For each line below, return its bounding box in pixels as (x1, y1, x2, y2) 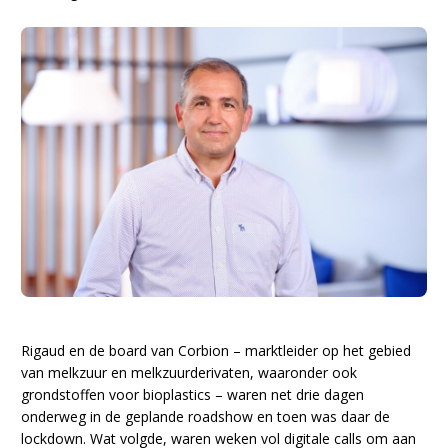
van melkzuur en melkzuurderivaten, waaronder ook (21, 363, 358, 383)
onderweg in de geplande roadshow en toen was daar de (21, 407, 391, 427)
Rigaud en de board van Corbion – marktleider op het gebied (21, 341, 412, 361)
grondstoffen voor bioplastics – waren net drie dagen (21, 385, 365, 405)
